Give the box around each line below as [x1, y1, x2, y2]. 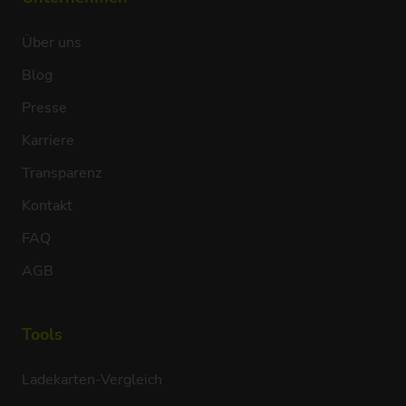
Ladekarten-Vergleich [21, 369, 162, 390]
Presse [21, 97, 67, 118]
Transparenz [21, 162, 101, 183]
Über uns [21, 32, 82, 53]
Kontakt [21, 195, 72, 216]
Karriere [21, 130, 74, 150]
